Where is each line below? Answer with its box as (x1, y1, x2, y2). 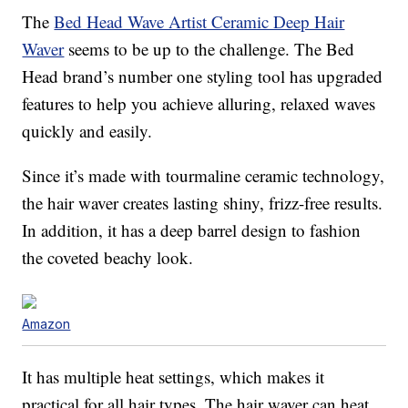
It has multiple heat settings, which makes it (22, 365, 325, 389)
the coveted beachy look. (22, 246, 194, 270)
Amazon (22, 316, 71, 332)
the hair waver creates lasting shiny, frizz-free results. (22, 191, 383, 215)
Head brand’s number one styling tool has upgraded (22, 65, 383, 88)
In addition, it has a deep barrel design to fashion (22, 219, 362, 242)
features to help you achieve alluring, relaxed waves (22, 92, 376, 116)
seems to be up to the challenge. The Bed (64, 37, 355, 61)
